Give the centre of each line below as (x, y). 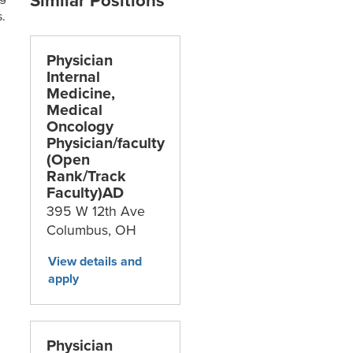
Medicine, (80, 93)
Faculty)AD (85, 192)
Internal (73, 76)
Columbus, (80, 229)
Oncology (80, 126)
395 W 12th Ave (95, 210)
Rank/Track (86, 175)
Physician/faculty (105, 142)
